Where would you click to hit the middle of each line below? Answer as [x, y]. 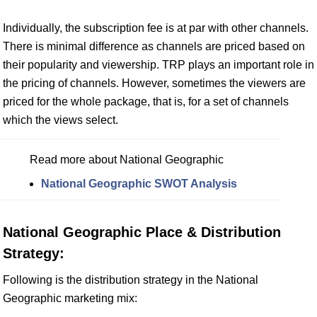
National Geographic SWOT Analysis [139, 184]
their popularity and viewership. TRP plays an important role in [158, 65]
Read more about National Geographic [127, 160]
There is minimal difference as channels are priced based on [154, 46]
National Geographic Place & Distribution [142, 232]
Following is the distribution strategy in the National [131, 280]
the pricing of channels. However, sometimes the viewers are [154, 83]
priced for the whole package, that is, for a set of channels [146, 102]
